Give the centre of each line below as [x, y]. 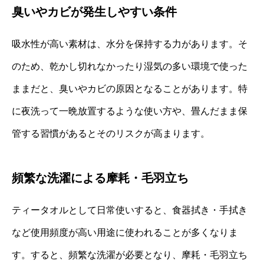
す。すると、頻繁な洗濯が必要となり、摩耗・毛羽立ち [130, 255]
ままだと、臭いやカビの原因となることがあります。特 [130, 89]
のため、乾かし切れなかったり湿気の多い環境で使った [130, 67]
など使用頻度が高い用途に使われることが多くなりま [125, 233]
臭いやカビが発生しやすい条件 [94, 12]
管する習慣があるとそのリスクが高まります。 [111, 134]
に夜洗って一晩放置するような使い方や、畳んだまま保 [130, 111]
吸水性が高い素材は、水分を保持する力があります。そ [130, 44]
